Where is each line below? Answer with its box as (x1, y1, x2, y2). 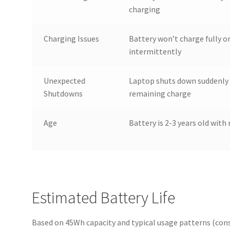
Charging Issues (43, 33, 99, 44)
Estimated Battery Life (32, 187, 176, 208)
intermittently (128, 46, 181, 56)
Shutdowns (43, 88, 83, 99)
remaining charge (128, 88, 191, 99)
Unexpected (43, 75, 85, 86)
